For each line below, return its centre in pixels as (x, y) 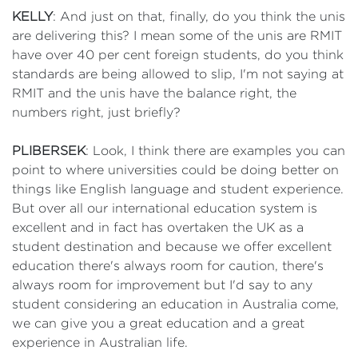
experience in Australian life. (100, 342)
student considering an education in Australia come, (175, 304)
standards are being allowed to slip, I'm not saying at (178, 74)
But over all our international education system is (165, 208)
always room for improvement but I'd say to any (162, 285)
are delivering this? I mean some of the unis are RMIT (177, 36)
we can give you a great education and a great (158, 323)
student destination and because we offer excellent (172, 247)
